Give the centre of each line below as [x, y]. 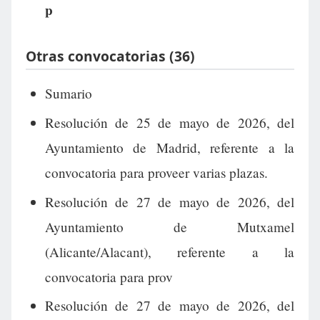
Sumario [68, 94]
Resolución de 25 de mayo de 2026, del [169, 122]
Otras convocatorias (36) [110, 56]
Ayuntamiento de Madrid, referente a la [169, 147]
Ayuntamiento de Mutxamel [169, 226]
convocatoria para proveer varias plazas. [156, 172]
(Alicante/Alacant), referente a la [169, 251]
